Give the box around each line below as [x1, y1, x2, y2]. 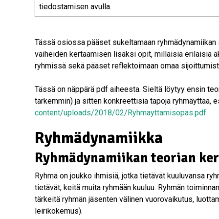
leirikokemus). [35, 206, 83, 216]
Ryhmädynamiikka [35, 128, 163, 148]
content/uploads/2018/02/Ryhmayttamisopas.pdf [35, 108, 206, 117]
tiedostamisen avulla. [39, 1, 111, 11]
